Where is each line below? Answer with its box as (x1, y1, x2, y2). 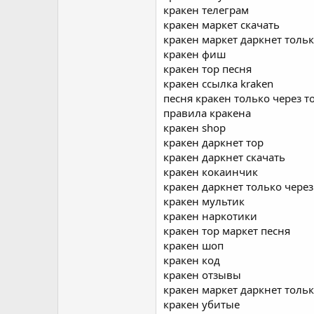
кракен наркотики (163, 209, 257, 223)
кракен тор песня (163, 62, 252, 76)
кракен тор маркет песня (163, 224, 290, 238)
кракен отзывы (163, 268, 241, 282)
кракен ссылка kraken (163, 76, 273, 90)
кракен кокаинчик (163, 165, 258, 179)
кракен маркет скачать (163, 18, 280, 32)
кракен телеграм (163, 3, 249, 17)
